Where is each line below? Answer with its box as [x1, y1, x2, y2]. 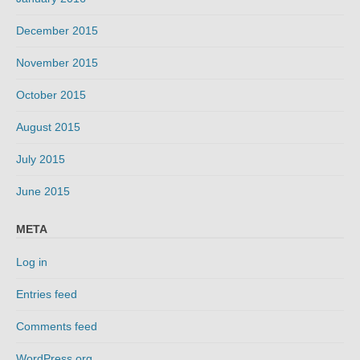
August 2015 [16, 121, 80, 134]
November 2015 [16, 56, 98, 70]
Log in [16, 255, 47, 268]
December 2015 [16, 24, 98, 38]
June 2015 [16, 185, 70, 198]
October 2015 [16, 88, 86, 102]
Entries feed [16, 287, 77, 301]
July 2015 [16, 153, 65, 166]
